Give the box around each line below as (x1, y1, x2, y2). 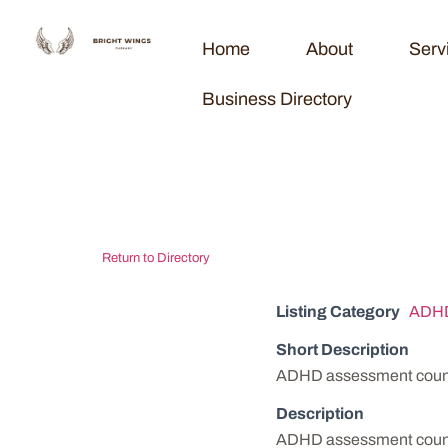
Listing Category (276, 303, 400, 320)
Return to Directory (102, 251, 210, 265)
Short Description (276, 341, 409, 358)
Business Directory (202, 89, 353, 109)
